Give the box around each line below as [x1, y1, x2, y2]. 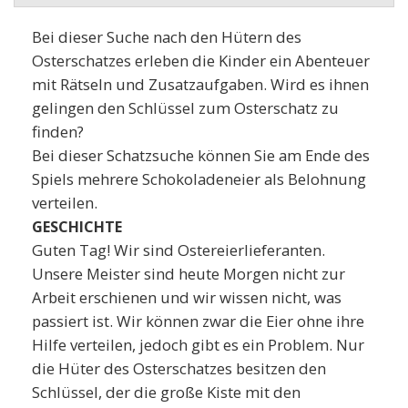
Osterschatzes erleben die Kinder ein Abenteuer [32, 49, 370, 71]
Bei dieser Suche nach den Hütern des [32, 25, 301, 47]
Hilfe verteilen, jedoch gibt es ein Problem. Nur [32, 333, 364, 355]
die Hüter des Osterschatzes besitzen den [32, 357, 326, 379]
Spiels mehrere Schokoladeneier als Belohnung [32, 168, 366, 189]
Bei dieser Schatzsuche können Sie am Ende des [32, 144, 370, 166]
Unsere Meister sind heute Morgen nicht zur [32, 262, 345, 284]
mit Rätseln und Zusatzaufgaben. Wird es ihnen [32, 73, 369, 95]
